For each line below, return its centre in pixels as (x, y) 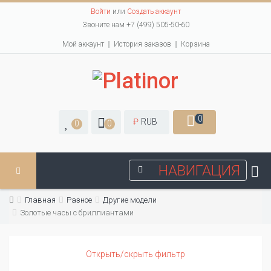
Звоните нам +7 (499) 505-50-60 (135, 25)
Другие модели (130, 200)
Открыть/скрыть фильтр (135, 254)
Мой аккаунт (83, 44)
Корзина (195, 44)
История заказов (142, 44)
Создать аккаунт (154, 11)
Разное (79, 200)
